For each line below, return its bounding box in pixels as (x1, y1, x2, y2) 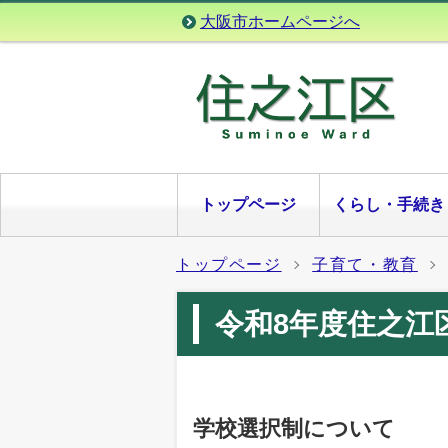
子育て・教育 (312, 255, 418, 273)
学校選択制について (193, 415, 395, 441)
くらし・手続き (333, 195, 446, 213)
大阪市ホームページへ (200, 13, 360, 30)
